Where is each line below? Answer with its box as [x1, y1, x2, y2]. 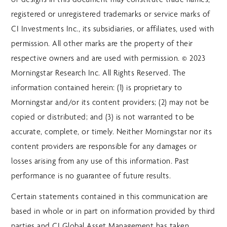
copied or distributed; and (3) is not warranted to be [11, 112, 195, 122]
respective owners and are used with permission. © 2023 [11, 53, 206, 63]
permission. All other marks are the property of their [11, 39, 193, 49]
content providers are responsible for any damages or [11, 141, 197, 152]
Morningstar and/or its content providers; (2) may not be [11, 97, 209, 107]
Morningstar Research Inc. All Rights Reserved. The [11, 68, 186, 78]
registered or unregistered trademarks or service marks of [11, 9, 210, 19]
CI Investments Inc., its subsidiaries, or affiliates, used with [11, 24, 214, 34]
